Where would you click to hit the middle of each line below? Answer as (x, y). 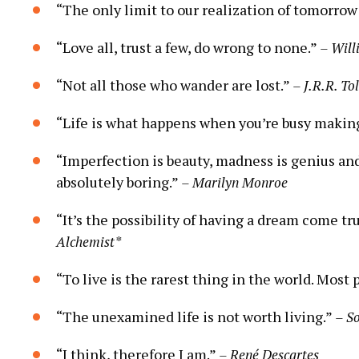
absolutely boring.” (119, 182)
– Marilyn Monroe (234, 182)
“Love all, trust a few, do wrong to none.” (188, 47)
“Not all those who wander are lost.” (174, 85)
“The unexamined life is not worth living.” (196, 316)
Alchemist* (89, 241)
